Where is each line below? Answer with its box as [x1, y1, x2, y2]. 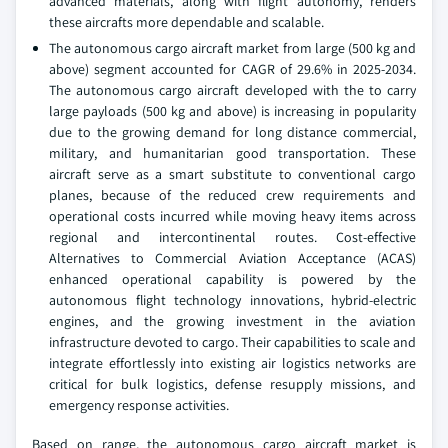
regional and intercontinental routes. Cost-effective [49, 228, 416, 247]
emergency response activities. [49, 396, 229, 415]
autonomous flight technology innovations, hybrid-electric [49, 291, 416, 310]
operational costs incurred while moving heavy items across [49, 207, 416, 226]
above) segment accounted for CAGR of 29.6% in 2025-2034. [49, 60, 416, 79]
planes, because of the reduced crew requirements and [49, 186, 416, 205]
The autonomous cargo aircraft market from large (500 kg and [49, 39, 416, 58]
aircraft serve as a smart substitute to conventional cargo [49, 165, 416, 184]
